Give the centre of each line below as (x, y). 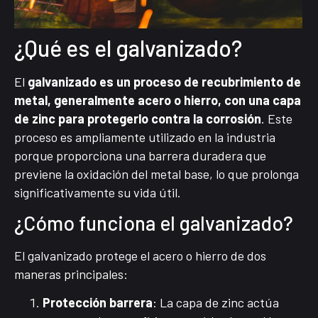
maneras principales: (71, 274)
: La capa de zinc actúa (216, 303)
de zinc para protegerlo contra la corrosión (138, 118)
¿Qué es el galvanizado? (128, 47)
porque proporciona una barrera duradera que (140, 155)
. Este (277, 118)
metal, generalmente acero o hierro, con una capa (158, 100)
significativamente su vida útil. (98, 192)
